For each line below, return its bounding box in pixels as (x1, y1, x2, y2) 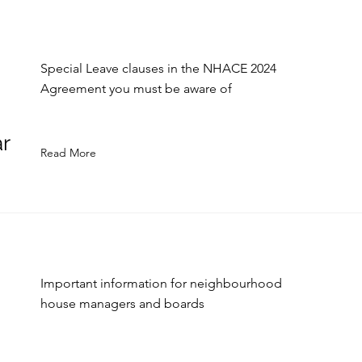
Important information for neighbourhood (40, 276, 282, 291)
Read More (40, 145, 96, 160)
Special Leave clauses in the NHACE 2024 (40, 61, 276, 76)
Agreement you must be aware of (40, 81, 232, 96)
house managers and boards (40, 296, 204, 311)
